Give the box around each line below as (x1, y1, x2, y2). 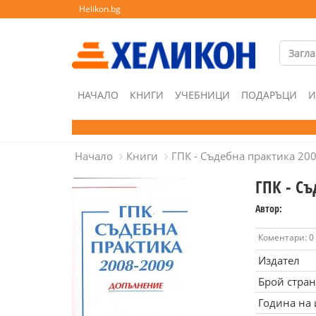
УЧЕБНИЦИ (175, 88, 230, 102)
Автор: (255, 202, 282, 215)
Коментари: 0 (257, 231, 314, 243)
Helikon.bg (79, 3, 121, 15)
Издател (257, 253, 300, 267)
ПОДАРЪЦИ (241, 88, 297, 102)
